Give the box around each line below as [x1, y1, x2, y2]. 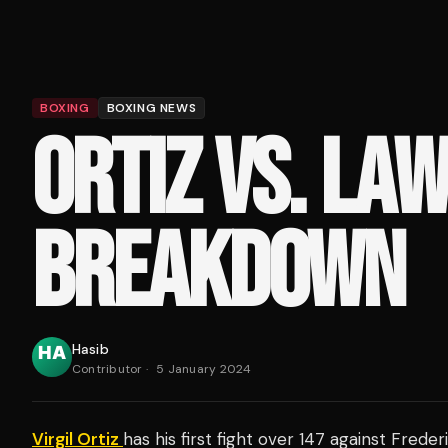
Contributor [72, 360, 143, 377]
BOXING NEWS [106, 99, 197, 116]
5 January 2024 [156, 360, 252, 377]
